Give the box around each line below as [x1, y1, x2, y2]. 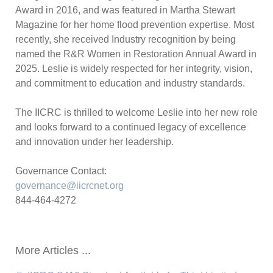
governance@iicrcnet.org [15, 180, 124, 191]
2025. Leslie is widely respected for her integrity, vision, [15, 63, 252, 74]
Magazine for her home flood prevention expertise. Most [15, 19, 254, 30]
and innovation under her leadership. [15, 136, 174, 147]
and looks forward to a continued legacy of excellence [15, 122, 246, 132]
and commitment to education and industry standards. [15, 78, 245, 88]
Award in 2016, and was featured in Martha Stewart [15, 5, 235, 15]
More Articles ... [15, 244, 91, 257]
